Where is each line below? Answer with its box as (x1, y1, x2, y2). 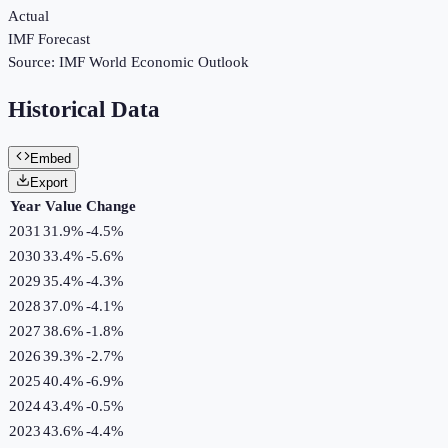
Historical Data (8, 97, 160, 123)
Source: (8, 54, 59, 71)
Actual (8, 8, 49, 25)
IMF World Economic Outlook (59, 54, 249, 71)
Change (86, 197, 136, 214)
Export (30, 174, 68, 190)
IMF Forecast (8, 31, 90, 48)
